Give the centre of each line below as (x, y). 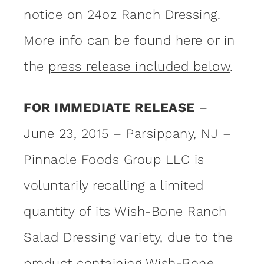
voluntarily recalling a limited (114, 185)
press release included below (139, 66)
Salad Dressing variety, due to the (128, 237)
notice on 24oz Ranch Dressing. (124, 14)
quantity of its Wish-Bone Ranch (125, 211)
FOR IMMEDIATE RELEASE (109, 107)
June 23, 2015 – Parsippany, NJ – (127, 133)
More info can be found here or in (129, 40)
